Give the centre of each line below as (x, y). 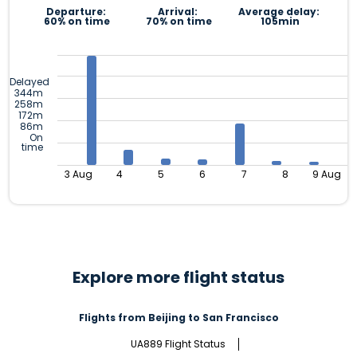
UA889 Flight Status (178, 344)
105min (280, 22)
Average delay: (280, 12)
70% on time (178, 22)
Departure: (77, 12)
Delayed (29, 81)
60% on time (77, 22)
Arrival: (178, 12)
